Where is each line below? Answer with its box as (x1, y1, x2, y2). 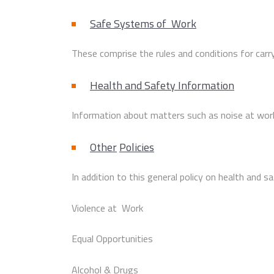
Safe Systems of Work (90, 15, 196, 32)
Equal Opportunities (72, 231, 153, 246)
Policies (119, 138, 154, 155)
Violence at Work (72, 200, 143, 215)
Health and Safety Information (90, 76, 234, 94)
